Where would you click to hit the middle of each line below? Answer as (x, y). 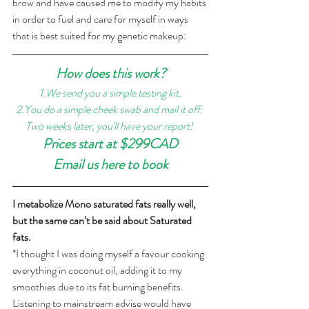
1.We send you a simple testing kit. (110, 92)
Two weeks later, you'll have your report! (110, 126)
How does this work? (110, 73)
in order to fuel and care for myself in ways (101, 19)
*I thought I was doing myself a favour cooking (109, 253)
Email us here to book (110, 164)
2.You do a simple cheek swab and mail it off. (110, 109)
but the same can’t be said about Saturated (103, 220)
